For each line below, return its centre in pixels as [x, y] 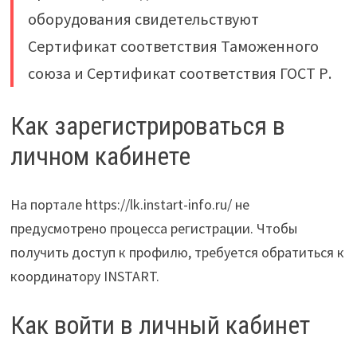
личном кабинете [100, 157]
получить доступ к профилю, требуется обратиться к [177, 252]
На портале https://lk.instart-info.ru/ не [129, 204]
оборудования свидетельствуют [143, 19]
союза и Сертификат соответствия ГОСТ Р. [179, 73]
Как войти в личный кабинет [160, 325]
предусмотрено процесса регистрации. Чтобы [153, 228]
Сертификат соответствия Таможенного [173, 46]
